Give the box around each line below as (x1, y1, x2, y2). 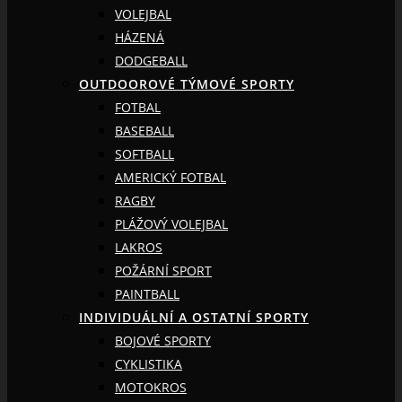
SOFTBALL (115, 144, 174, 162)
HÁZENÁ (115, 28, 164, 46)
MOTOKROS (115, 378, 187, 396)
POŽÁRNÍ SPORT (115, 261, 212, 279)
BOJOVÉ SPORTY (115, 331, 211, 349)
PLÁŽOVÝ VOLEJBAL (115, 214, 228, 232)
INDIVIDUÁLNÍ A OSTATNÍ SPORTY (79, 308, 309, 326)
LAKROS (115, 238, 162, 256)
